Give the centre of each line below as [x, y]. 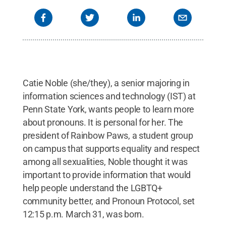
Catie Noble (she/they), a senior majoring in [106, 83]
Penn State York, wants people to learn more [108, 109]
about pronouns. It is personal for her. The [103, 122]
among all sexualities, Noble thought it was [105, 161]
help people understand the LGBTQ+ [92, 188]
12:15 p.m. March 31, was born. [83, 214]
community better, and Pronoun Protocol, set [109, 201]
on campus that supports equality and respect [111, 148]
